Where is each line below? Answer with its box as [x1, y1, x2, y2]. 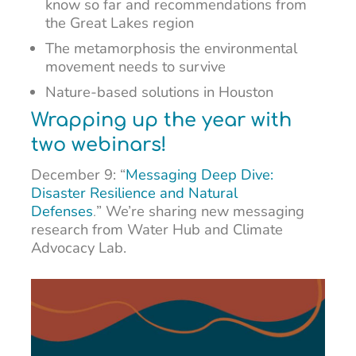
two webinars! [30, 134, 167, 157]
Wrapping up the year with [30, 110, 292, 132]
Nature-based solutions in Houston [45, 81, 274, 102]
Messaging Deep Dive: [125, 164, 273, 185]
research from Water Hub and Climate [30, 219, 283, 240]
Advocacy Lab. [30, 238, 126, 258]
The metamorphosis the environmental [45, 37, 298, 58]
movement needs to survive [45, 56, 226, 76]
